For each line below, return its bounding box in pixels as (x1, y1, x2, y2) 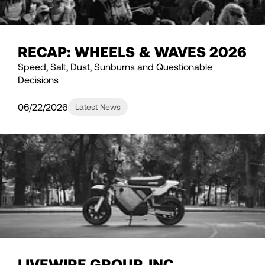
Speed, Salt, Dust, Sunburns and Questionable (18, 61, 212, 73)
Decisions (18, 74, 59, 86)
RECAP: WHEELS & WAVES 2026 (18, 43, 247, 61)
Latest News (75, 102, 121, 112)
